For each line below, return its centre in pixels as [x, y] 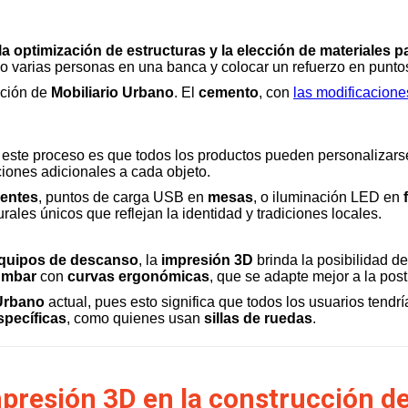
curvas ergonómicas [138, 276]
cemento [229, 92]
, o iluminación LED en [328, 197]
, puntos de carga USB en [123, 197]
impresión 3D [207, 260]
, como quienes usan [135, 318]
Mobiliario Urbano [112, 92]
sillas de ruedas [258, 318]
